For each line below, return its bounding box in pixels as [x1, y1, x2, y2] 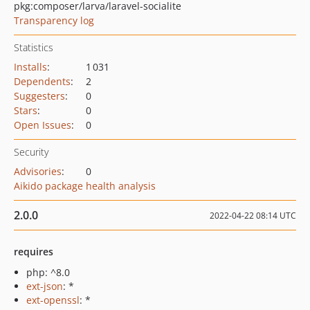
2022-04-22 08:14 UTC [210, 210, 296, 221]
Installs [14, 60, 47, 73]
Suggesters [14, 89, 65, 102]
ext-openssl [26, 293, 80, 307]
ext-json [26, 280, 63, 293]
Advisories [14, 165, 62, 178]
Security [14, 145, 48, 158]
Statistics [14, 41, 53, 54]
